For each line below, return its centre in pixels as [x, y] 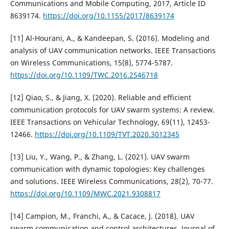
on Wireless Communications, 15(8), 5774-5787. [91, 63]
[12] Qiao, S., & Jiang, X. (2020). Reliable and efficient [100, 98]
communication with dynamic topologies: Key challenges [107, 169]
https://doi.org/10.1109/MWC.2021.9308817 [85, 194]
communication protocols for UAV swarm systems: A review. [112, 110]
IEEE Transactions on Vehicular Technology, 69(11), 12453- [110, 122]
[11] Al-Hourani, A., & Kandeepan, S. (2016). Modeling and [110, 38]
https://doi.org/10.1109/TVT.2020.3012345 [107, 134]
